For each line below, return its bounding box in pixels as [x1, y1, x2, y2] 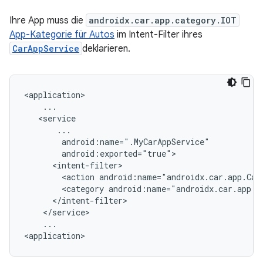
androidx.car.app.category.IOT [89, 15, 237, 26]
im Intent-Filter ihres [114, 29, 203, 41]
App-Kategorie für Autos [9, 29, 114, 41]
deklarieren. [82, 43, 130, 55]
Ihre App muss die [9, 15, 86, 26]
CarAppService [12, 43, 79, 54]
